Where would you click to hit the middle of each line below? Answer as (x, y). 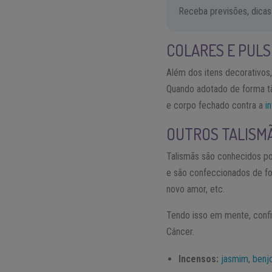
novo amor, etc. (196, 189)
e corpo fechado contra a (216, 106)
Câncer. (181, 232)
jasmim (235, 259)
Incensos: (199, 259)
